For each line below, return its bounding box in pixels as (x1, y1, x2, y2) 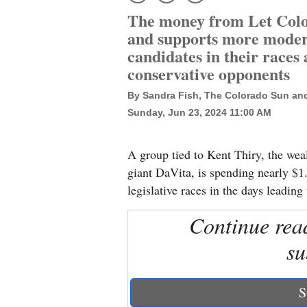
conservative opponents (127, 62, 290, 86)
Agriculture (12, 210, 66, 225)
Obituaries (12, 240, 60, 256)
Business (12, 171, 51, 187)
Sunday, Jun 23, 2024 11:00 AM (127, 107, 271, 118)
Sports (12, 270, 42, 286)
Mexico (12, 42, 45, 58)
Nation (12, 73, 43, 88)
